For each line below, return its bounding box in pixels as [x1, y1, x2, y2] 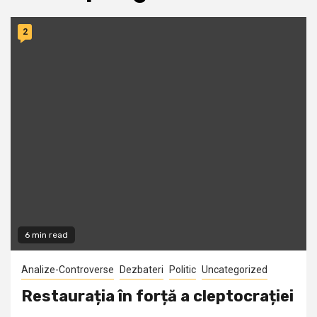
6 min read [25, 230, 68, 241]
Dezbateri [120, 264, 163, 276]
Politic [169, 264, 196, 276]
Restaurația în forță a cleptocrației [21, 287, 294, 306]
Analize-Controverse [21, 264, 114, 276]
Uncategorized [202, 264, 267, 276]
